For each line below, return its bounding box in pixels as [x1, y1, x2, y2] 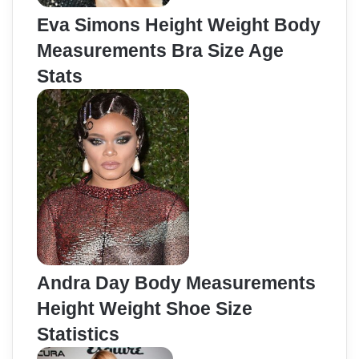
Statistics [37, 324, 119, 345]
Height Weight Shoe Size [37, 298, 252, 320]
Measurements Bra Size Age [37, 39, 284, 61]
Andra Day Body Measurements [37, 272, 316, 294]
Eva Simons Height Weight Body [37, 14, 321, 35]
